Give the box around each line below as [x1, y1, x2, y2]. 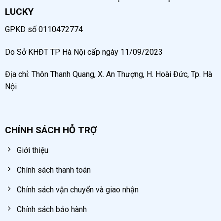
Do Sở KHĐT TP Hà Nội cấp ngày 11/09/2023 [4, 47, 163, 57]
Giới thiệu [16, 145, 48, 155]
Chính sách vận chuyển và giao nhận [16, 184, 139, 194]
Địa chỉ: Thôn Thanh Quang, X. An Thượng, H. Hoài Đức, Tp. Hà [4, 70, 212, 79]
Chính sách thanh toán [16, 165, 91, 175]
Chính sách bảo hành [16, 204, 87, 214]
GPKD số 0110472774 [4, 24, 83, 34]
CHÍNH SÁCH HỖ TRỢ [4, 124, 97, 136]
